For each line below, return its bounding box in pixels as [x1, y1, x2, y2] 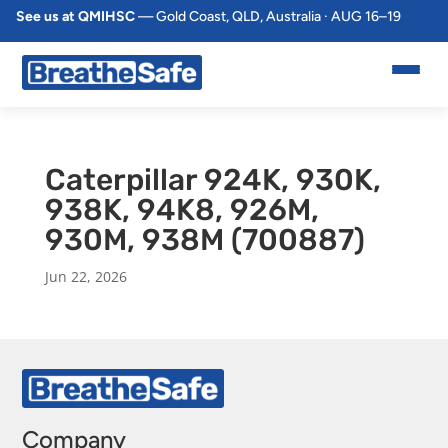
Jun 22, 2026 [44, 267, 127, 286]
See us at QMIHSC [16, 8, 135, 25]
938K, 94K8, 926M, [44, 192, 319, 228]
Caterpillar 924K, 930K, [44, 162, 381, 198]
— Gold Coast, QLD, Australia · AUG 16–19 [135, 8, 401, 25]
